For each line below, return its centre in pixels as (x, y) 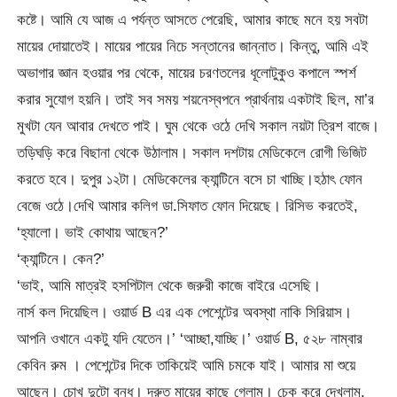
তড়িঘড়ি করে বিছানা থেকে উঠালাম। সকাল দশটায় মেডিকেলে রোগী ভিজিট (192, 153)
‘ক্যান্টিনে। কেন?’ (61, 259)
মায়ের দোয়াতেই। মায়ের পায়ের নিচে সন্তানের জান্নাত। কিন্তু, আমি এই (193, 47)
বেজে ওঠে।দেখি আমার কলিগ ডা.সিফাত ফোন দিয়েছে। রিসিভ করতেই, (188, 206)
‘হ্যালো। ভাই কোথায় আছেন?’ (93, 233)
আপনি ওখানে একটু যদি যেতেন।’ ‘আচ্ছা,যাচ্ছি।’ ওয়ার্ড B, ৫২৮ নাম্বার (190, 339)
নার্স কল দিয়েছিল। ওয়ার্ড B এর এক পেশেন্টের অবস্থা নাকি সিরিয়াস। (185, 312)
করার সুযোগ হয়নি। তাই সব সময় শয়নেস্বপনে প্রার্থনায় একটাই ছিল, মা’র (196, 100)
